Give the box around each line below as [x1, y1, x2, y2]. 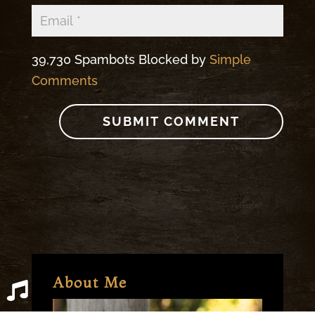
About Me [52, 273, 127, 292]
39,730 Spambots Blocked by [31, 52, 210, 67]
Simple [209, 52, 251, 67]
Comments [31, 73, 98, 89]
